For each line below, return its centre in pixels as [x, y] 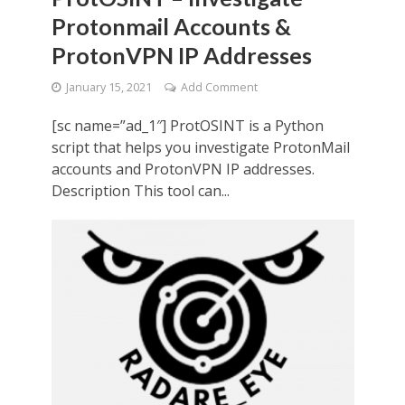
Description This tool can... [140, 191]
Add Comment [219, 88]
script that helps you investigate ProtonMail [200, 148]
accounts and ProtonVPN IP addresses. [183, 170]
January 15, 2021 [108, 88]
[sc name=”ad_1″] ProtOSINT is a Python [187, 126]
